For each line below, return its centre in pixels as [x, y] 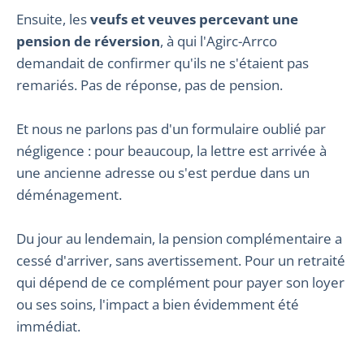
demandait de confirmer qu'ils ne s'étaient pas [162, 63]
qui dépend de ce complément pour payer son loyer [180, 283]
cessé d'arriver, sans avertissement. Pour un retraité [181, 261]
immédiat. [48, 327]
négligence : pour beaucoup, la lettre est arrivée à [171, 151]
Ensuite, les [53, 19]
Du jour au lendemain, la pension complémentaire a [179, 239]
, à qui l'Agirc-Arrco [219, 41]
